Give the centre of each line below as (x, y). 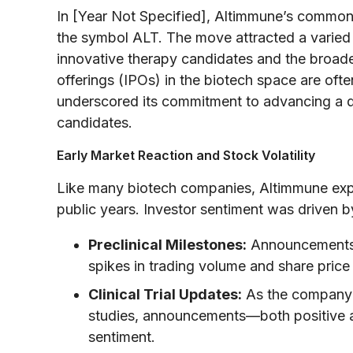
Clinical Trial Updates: (165, 294)
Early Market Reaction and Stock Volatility (186, 155)
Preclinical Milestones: (167, 244)
